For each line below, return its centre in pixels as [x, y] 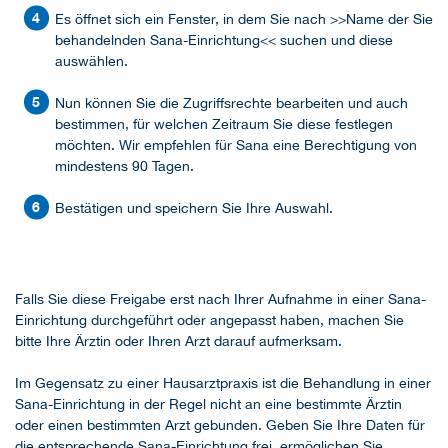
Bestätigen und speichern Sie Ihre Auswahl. [194, 208]
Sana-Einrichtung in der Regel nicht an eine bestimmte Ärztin [208, 404]
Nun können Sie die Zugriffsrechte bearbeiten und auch [231, 103]
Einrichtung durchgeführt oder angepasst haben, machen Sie [209, 320]
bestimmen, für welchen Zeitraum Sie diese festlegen [224, 124]
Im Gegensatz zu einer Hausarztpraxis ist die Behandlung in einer [223, 383]
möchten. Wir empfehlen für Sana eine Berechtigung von [236, 145]
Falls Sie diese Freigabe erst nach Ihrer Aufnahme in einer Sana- [220, 299]
